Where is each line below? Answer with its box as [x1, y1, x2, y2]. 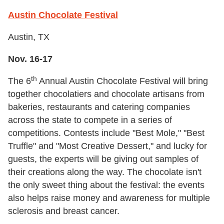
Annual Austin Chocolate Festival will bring [37, 76, 208, 86]
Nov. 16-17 [8, 54, 52, 64]
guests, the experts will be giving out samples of [8, 154, 198, 164]
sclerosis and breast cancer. [8, 206, 119, 216]
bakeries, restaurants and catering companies [8, 102, 190, 112]
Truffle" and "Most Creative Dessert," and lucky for [8, 141, 207, 151]
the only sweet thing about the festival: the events [8, 180, 204, 190]
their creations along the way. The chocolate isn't [8, 167, 201, 177]
